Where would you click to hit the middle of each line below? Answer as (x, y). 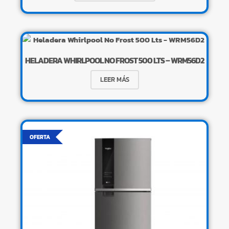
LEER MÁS (114, 79)
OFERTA (40, 137)
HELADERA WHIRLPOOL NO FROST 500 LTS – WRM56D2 (114, 60)
